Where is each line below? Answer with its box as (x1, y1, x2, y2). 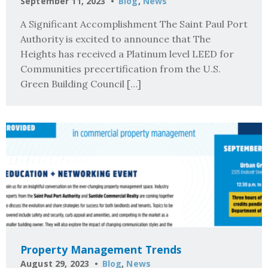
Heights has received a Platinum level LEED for (20, 47, 234, 60)
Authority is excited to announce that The (20, 32, 211, 45)
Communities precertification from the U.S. (20, 62, 221, 75)
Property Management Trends (20, 242, 181, 257)
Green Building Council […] (20, 77, 141, 90)
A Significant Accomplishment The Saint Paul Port (20, 17, 248, 30)
